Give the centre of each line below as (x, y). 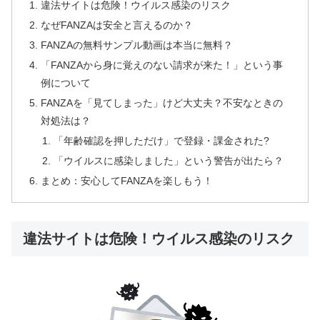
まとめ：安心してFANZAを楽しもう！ (127, 180)
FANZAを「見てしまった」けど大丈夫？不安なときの (162, 102)
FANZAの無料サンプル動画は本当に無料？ (137, 45)
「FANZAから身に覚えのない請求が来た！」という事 (162, 65)
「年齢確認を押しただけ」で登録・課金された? (161, 140)
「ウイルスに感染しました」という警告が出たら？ (168, 160)
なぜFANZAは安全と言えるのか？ (117, 25)
